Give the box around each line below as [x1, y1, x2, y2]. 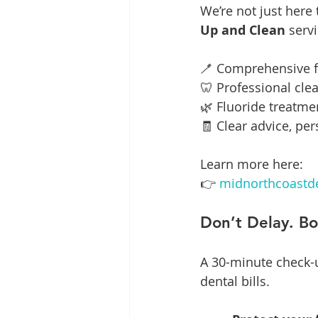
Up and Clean [200, 21, 285, 40]
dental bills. [200, 273, 270, 290]
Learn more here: [200, 155, 303, 173]
